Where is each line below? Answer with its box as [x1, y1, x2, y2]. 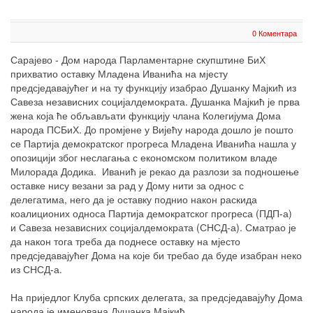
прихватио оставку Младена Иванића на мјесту [10, 66, 228, 80]
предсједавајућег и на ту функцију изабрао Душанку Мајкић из [10, 80, 296, 94]
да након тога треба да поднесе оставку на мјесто [10, 234, 240, 248]
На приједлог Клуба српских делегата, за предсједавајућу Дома [10, 290, 303, 304]
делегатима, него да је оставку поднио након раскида [10, 192, 257, 206]
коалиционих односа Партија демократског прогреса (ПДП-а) [10, 206, 295, 220]
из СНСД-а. [10, 262, 62, 276]
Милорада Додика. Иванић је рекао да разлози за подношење [10, 164, 299, 178]
